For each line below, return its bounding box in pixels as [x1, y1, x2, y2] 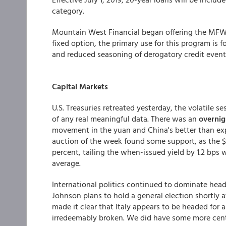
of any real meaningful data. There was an [52, 112, 199, 125]
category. [52, 5, 84, 17]
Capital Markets [52, 80, 108, 92]
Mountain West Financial [52, 26, 142, 38]
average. [52, 157, 81, 169]
